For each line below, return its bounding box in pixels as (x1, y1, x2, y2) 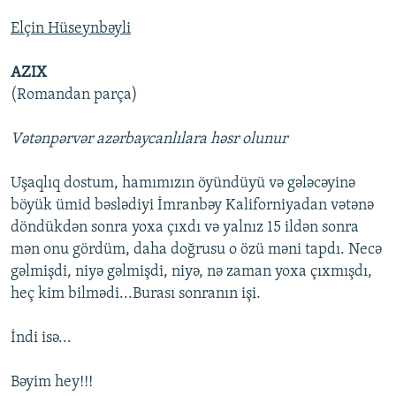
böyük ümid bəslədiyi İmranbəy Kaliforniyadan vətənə (11, 197, 374, 215)
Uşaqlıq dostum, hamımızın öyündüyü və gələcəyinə (11, 175, 355, 193)
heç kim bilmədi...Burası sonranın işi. (11, 286, 261, 303)
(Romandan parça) (11, 87, 138, 104)
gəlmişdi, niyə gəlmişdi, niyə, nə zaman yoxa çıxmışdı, (11, 263, 372, 281)
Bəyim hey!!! (11, 374, 93, 392)
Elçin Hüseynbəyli (11, 20, 131, 38)
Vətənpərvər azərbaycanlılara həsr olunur (11, 131, 287, 148)
